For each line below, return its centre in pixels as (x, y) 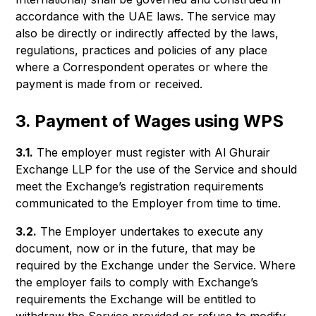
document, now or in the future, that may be (136, 248)
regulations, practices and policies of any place (142, 50)
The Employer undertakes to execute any (150, 231)
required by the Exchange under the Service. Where (156, 265)
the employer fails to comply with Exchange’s (137, 282)
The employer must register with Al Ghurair (152, 152)
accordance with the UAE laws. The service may (146, 16)
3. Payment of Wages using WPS (150, 121)
